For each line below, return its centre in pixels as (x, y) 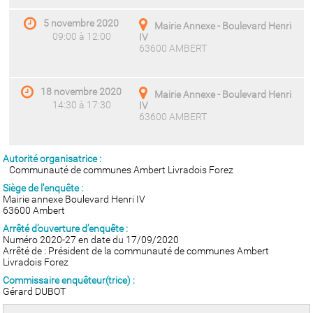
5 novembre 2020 (81, 23)
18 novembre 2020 (81, 91)
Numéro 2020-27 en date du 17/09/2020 (91, 240)
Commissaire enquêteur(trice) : (69, 280)
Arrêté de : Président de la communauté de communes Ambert (136, 251)
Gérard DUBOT (35, 291)
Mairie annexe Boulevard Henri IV (74, 199)
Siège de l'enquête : (43, 188)
